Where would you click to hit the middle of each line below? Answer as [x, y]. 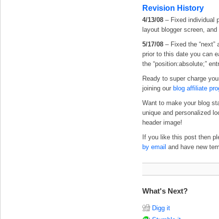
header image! [162, 122]
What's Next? [165, 191]
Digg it [161, 208]
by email [154, 147]
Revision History [173, 8]
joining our [158, 88]
